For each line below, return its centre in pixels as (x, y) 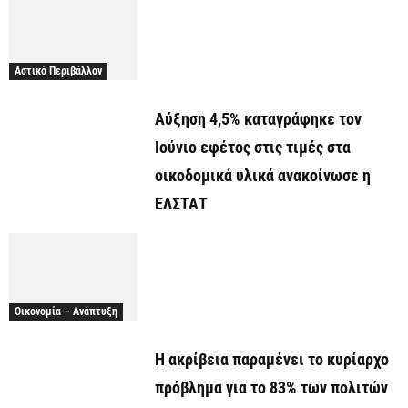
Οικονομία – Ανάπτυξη (66, 312)
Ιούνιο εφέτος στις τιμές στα (253, 147)
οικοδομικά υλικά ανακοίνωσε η (263, 175)
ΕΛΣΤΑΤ (181, 204)
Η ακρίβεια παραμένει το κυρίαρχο (272, 360)
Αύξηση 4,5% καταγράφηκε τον (258, 119)
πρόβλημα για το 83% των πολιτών (271, 388)
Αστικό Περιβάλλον (58, 71)
